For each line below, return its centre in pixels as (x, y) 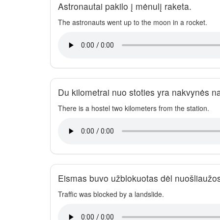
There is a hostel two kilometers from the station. (134, 108)
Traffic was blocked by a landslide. (111, 194)
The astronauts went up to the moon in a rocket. (133, 22)
